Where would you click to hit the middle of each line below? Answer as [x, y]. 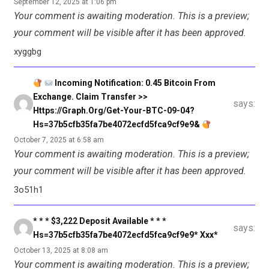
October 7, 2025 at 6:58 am [59, 140]
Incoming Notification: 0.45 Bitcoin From [134, 83]
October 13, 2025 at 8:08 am [61, 251]
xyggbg [28, 52]
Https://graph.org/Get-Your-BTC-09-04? [114, 111]
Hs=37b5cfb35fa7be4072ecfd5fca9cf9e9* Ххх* [125, 235]
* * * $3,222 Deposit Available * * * [100, 221]
